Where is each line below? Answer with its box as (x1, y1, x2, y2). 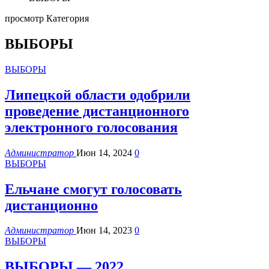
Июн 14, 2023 (76, 225, 132, 236)
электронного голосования (5, 119, 178, 135)
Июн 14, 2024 (76, 147, 132, 158)
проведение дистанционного (5, 103, 189, 119)
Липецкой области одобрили (5, 86, 190, 103)
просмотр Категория (5, 13, 89, 23)
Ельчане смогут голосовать (5, 181, 182, 197)
